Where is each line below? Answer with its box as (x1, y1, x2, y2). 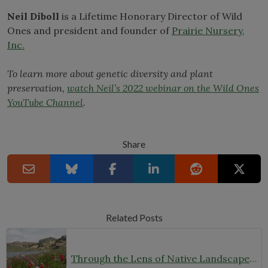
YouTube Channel (7, 96, 83, 108)
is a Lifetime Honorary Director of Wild (62, 10, 242, 22)
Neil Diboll (7, 10, 62, 22)
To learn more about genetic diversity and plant (7, 68, 213, 80)
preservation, (7, 82, 67, 94)
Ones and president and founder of (7, 25, 172, 36)
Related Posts (105, 212, 163, 223)
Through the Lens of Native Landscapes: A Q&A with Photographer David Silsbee (249, 252, 257, 264)
